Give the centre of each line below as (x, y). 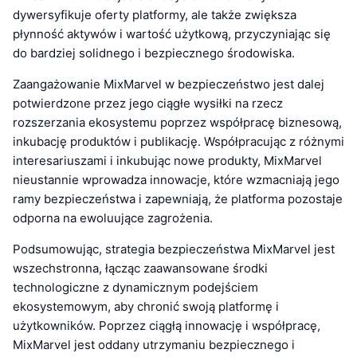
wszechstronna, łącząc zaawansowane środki (140, 269)
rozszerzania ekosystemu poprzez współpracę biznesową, (177, 123)
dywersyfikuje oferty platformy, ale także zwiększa (155, 15)
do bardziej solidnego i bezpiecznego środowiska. (154, 53)
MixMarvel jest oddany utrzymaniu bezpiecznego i (154, 345)
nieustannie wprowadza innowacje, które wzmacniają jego (176, 180)
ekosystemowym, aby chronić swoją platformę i (146, 307)
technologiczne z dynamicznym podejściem (135, 288)
